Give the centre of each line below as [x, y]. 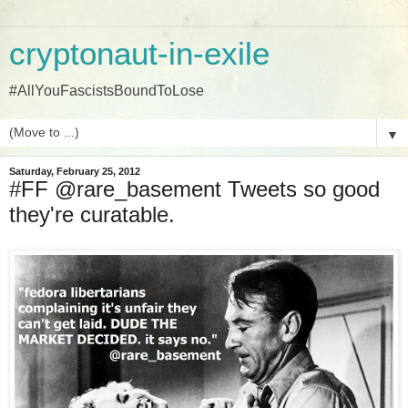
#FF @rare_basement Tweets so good [194, 189]
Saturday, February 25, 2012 [75, 171]
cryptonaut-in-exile [139, 54]
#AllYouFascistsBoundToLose [107, 91]
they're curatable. [92, 214]
